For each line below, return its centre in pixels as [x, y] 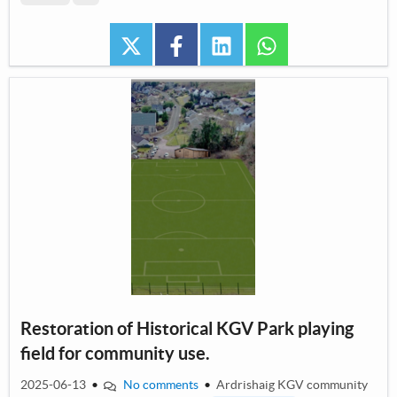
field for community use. [115, 354]
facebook [217, 44]
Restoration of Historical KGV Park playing [187, 329]
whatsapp [308, 44]
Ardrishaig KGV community [292, 385]
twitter [164, 44]
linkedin [257, 44]
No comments [160, 385]
